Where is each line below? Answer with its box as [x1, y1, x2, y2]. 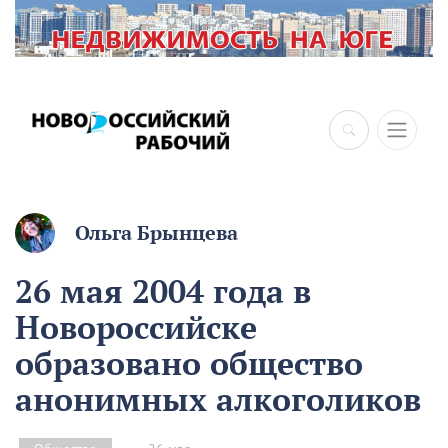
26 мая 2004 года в [15, 270, 311, 313]
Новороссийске [15, 306, 257, 349]
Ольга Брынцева [75, 220, 238, 247]
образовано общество [15, 342, 363, 385]
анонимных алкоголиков [15, 378, 421, 421]
